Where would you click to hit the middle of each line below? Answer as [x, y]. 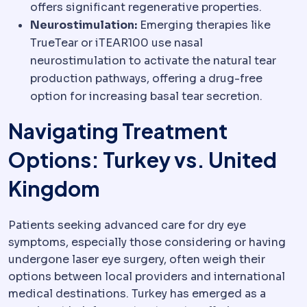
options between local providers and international [147, 277]
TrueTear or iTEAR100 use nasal [116, 43]
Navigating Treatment [118, 131]
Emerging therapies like [204, 25]
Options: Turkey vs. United [143, 160]
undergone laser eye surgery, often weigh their [137, 260]
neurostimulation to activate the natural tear [153, 61]
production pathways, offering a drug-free [146, 79]
